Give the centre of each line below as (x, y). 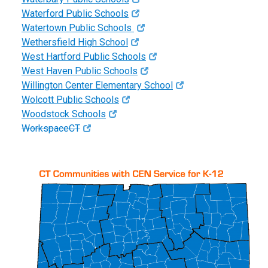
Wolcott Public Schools (70, 100)
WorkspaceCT (51, 129)
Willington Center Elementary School (97, 86)
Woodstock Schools (64, 114)
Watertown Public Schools (78, 28)
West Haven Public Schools (80, 71)
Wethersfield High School (75, 42)
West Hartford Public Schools (84, 57)
